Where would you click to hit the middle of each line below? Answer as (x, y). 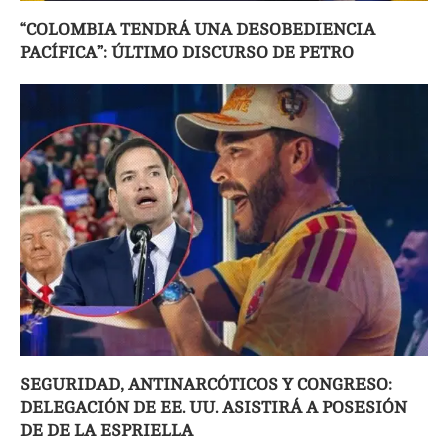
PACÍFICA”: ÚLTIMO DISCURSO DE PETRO (187, 52)
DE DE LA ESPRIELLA (106, 430)
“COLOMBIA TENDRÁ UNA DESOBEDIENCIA (197, 29)
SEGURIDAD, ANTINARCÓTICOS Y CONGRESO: (206, 384)
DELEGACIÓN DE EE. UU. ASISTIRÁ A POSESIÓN (213, 407)
